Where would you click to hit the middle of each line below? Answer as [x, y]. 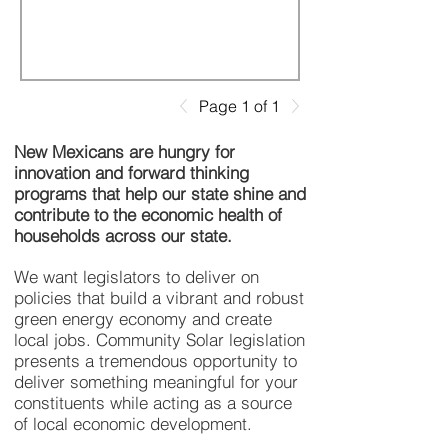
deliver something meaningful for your [156, 381]
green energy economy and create [143, 318]
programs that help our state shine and [160, 193]
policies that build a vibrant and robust [159, 297]
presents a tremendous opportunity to [155, 360]
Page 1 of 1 [239, 106]
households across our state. [128, 235]
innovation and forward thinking [131, 172]
